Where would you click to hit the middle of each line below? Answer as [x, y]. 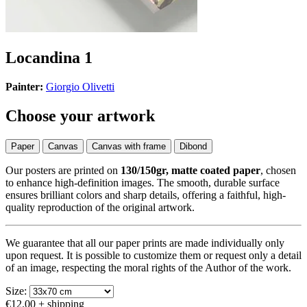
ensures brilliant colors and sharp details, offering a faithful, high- [146, 195]
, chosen [278, 170]
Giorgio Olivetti [80, 86]
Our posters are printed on [63, 170]
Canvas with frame [129, 146]
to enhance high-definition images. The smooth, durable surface [143, 182]
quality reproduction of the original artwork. [100, 207]
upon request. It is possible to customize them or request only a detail [153, 255]
